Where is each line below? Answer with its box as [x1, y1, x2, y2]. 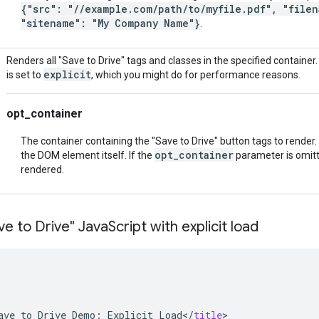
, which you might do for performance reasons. [91, 68, 300, 80]
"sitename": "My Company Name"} [21, 16, 200, 30]
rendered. [21, 163, 64, 175]
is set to [6, 68, 43, 80]
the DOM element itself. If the [21, 149, 155, 161]
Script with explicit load [108, 217, 258, 236]
